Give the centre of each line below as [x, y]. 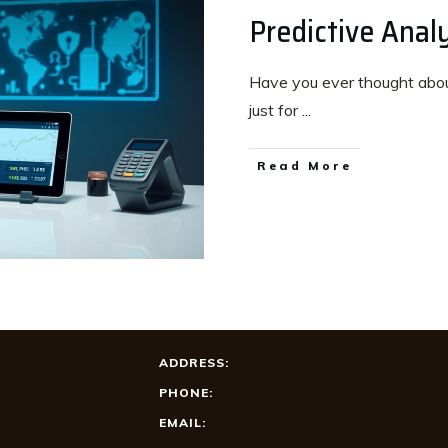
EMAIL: [182, 422]
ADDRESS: [193, 362]
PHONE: [185, 392]
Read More [304, 166]
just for [275, 110]
